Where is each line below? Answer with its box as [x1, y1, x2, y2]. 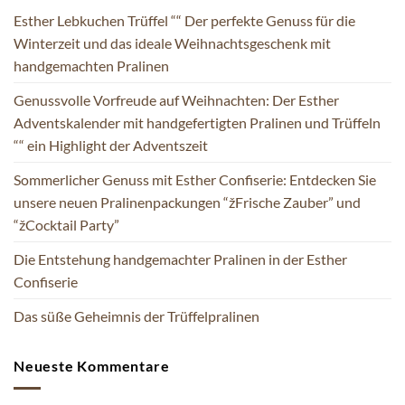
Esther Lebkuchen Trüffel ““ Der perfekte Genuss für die [14, 12, 355, 30]
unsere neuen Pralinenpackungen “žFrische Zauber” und [14, 193, 361, 212]
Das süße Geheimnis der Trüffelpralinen [14, 307, 259, 325]
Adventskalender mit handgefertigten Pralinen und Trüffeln [14, 114, 381, 132]
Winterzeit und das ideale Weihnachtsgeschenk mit [14, 34, 331, 52]
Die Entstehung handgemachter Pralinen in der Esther [14, 250, 347, 268]
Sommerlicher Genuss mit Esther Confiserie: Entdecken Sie [14, 171, 376, 189]
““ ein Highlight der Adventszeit [14, 137, 208, 155]
